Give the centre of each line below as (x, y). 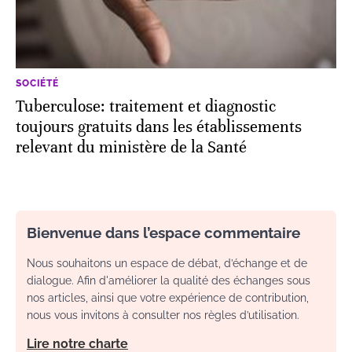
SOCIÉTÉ (37, 84)
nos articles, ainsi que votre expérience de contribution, (168, 298)
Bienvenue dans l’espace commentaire (163, 233)
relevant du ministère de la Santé (131, 148)
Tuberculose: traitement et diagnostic (146, 107)
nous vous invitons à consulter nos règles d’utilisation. (163, 315)
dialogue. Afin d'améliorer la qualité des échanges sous (169, 281)
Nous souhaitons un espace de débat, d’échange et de (167, 264)
